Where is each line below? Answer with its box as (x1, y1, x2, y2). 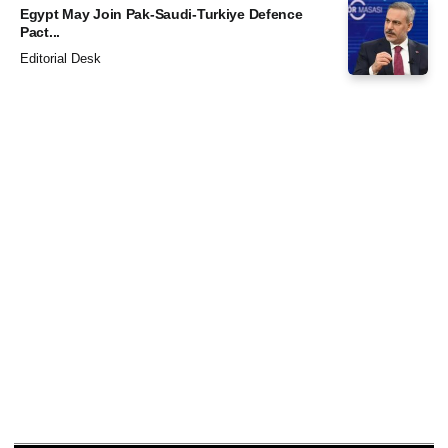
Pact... (20, 23, 61, 40)
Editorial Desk (20, 51, 101, 67)
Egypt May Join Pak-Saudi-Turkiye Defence (20, 5, 303, 22)
